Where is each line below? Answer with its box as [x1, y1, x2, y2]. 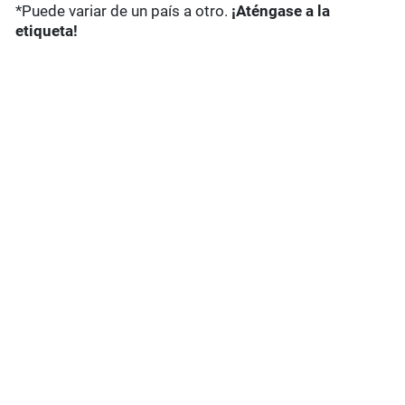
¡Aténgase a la [231, 2, 331, 21]
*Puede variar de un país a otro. [15, 2, 232, 21]
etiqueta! [15, 22, 79, 41]
